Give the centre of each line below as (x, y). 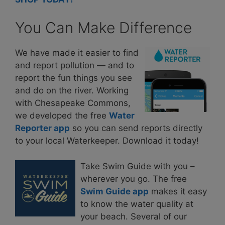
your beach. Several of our (134, 216)
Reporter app (42, 128)
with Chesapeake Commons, (73, 103)
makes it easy (178, 191)
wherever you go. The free (134, 179)
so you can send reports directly (136, 128)
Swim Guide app (115, 191)
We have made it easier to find (77, 53)
